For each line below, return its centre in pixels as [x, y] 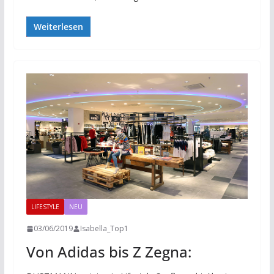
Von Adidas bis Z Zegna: [109, 252]
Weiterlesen [58, 27]
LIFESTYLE [45, 207]
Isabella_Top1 [104, 229]
